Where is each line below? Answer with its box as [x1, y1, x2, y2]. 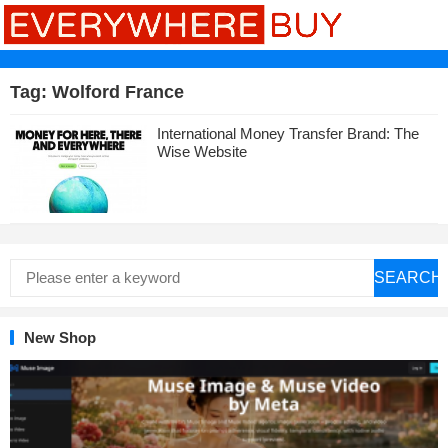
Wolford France [52, 82, 184, 102]
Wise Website [156, 143, 247, 160]
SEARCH [374, 268, 443, 286]
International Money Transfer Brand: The [156, 125, 419, 142]
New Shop [24, 328, 96, 346]
